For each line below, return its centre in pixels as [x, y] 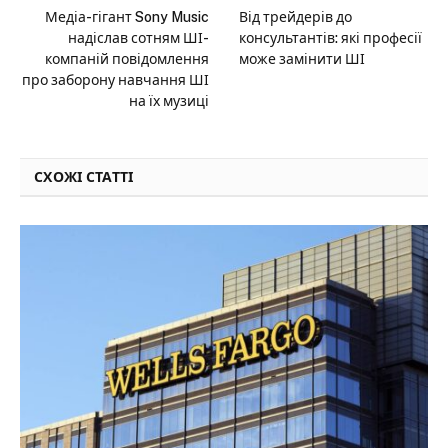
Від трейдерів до [295, 17]
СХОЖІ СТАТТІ [84, 177]
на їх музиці [169, 101]
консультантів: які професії [330, 38]
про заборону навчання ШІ [115, 80]
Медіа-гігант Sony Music [127, 17]
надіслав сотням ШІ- [138, 38]
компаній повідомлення [127, 59]
